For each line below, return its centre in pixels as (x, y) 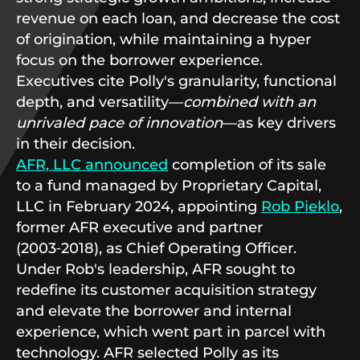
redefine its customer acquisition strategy (166, 290)
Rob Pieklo (300, 207)
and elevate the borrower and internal (154, 311)
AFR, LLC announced (92, 165)
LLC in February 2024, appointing (139, 207)
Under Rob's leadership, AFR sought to (155, 269)
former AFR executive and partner (139, 227)
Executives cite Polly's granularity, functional (176, 81)
